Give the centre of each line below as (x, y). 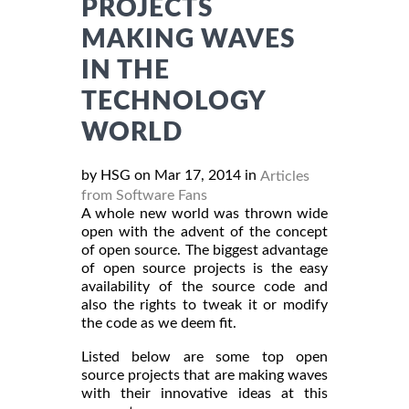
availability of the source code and (204, 286)
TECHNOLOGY (173, 101)
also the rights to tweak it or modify (204, 304)
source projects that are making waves (204, 375)
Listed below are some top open (204, 357)
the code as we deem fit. (159, 323)
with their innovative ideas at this (204, 393)
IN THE (126, 70)
